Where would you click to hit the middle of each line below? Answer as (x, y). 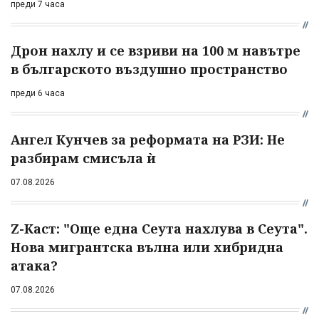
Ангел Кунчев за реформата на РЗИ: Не (148, 139)
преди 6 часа (38, 93)
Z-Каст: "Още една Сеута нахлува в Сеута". (159, 228)
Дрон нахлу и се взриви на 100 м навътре (156, 50)
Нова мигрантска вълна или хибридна (147, 247)
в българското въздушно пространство (149, 69)
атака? (34, 265)
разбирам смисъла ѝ (83, 158)
